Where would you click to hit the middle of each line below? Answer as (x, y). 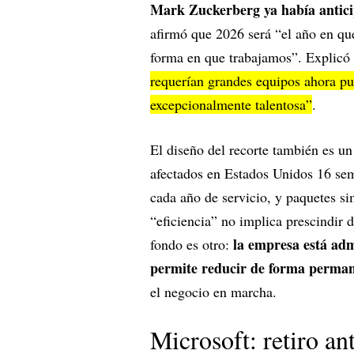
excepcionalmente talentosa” (231, 105)
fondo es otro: (192, 245)
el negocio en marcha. (213, 292)
